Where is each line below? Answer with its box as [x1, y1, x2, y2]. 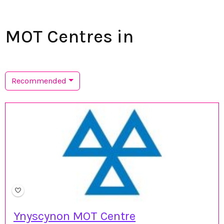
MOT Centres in [5, 25, 133, 47]
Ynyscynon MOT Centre [13, 208, 135, 223]
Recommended [11, 75, 66, 85]
